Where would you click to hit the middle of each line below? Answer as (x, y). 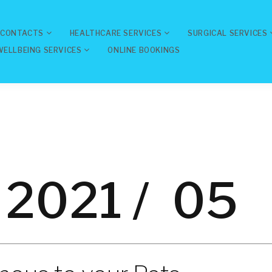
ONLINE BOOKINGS (144, 50)
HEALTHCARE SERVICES (116, 33)
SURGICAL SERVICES (228, 33)
